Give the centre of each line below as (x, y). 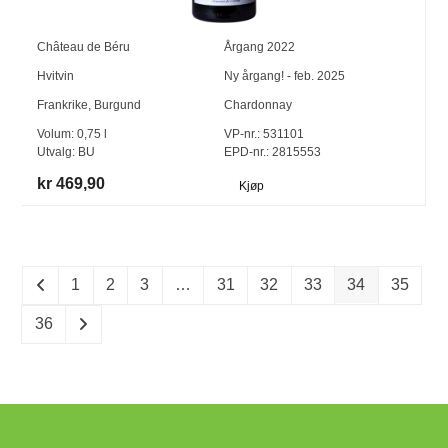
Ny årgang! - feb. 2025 (284, 75)
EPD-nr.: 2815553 (272, 151)
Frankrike (63, 104)
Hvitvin (56, 75)
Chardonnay (257, 104)
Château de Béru (84, 46)
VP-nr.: (241, 133)
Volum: (57, 133)
